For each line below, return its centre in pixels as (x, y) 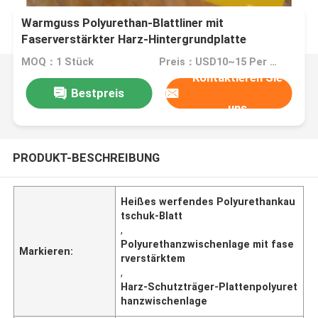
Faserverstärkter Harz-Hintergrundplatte (134, 39)
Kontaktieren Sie (238, 78)
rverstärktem (153, 258)
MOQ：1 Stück (58, 62)
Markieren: (46, 251)
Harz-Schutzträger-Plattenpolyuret (209, 286)
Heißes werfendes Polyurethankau (208, 201)
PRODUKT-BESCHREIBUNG (86, 157)
